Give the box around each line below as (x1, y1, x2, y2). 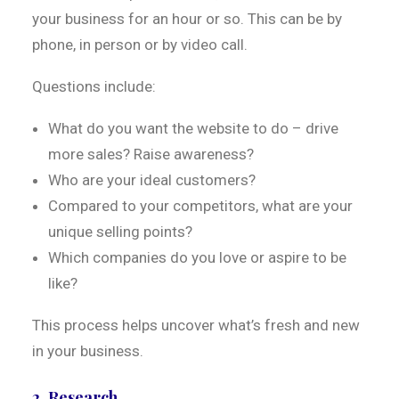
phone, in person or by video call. (32, 36, 248, 53)
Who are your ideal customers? (48, 171, 256, 189)
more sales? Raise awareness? (48, 145, 254, 163)
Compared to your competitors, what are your (48, 197, 353, 215)
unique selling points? (48, 223, 192, 240)
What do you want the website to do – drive (48, 119, 338, 137)
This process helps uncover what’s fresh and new (32, 316, 360, 334)
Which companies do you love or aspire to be (48, 248, 346, 266)
